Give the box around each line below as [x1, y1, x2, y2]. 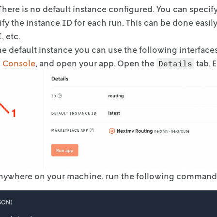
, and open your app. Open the [35, 58, 156, 69]
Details [158, 59, 192, 69]
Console [2, 58, 35, 69]
